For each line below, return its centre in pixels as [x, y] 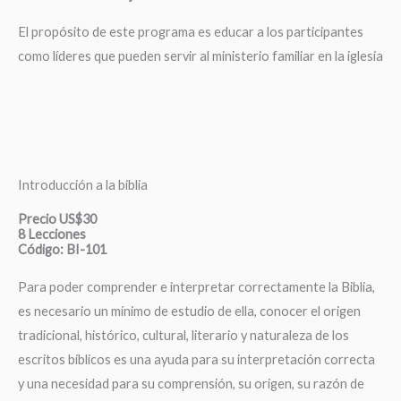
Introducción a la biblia [83, 184]
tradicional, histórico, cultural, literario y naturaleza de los [183, 335]
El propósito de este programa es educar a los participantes [191, 31]
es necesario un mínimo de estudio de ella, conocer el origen [189, 311]
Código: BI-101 [62, 249]
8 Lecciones [52, 234]
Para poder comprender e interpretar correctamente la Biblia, [196, 286]
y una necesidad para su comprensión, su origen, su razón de [191, 383]
